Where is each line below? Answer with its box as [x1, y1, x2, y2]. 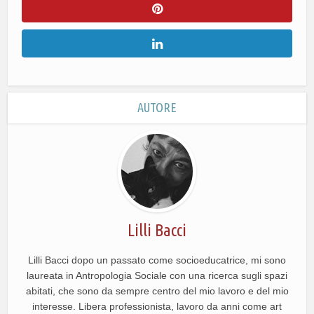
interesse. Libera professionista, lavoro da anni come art [32, 300, 282, 312]
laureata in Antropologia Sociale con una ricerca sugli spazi [27, 269, 287, 281]
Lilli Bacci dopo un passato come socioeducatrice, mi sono [28, 254, 286, 266]
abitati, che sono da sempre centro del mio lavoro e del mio [25, 285, 289, 296]
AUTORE [137, 100, 177, 114]
